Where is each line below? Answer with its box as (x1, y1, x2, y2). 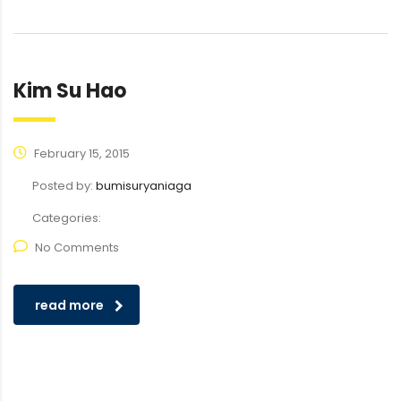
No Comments (35, 239, 119, 256)
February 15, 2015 (31, 145, 130, 162)
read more (35, 296, 104, 314)
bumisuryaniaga (96, 177, 192, 194)
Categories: (32, 209, 101, 226)
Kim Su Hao (13, 77, 126, 105)
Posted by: (32, 177, 96, 194)
